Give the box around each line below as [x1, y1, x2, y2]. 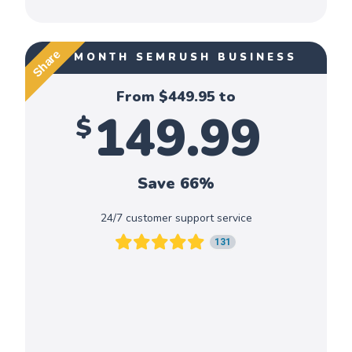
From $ [116, 87, 168, 107]
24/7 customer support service [100, 211, 252, 226]
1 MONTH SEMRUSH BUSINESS [58, 50, 297, 65]
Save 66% [137, 173, 214, 195]
